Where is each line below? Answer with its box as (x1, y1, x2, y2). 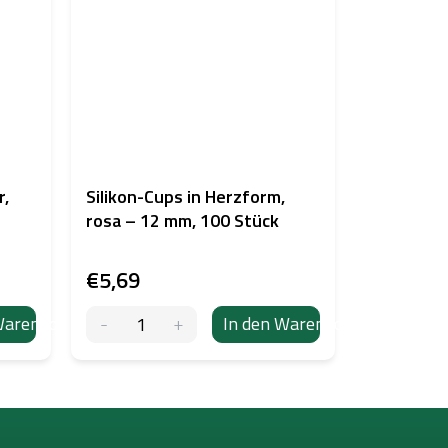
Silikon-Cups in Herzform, (85, 182, 285, 210)
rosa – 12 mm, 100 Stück (85, 206, 279, 234)
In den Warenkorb (222, 310, 360, 338)
